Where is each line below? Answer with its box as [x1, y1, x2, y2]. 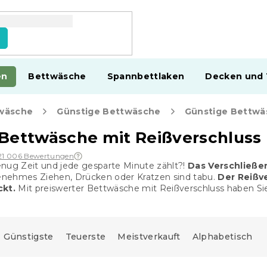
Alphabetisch [192, 231, 253, 242]
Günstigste [4, 231, 54, 242]
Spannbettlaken [107, 71, 185, 82]
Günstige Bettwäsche [57, 106, 161, 117]
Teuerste [65, 231, 106, 242]
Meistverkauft [117, 231, 181, 242]
